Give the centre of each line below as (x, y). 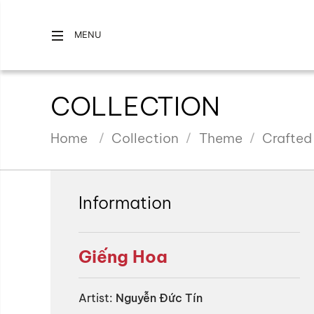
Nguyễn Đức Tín (159, 298)
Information (125, 203)
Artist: (96, 298)
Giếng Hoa (123, 257)
